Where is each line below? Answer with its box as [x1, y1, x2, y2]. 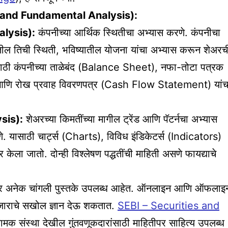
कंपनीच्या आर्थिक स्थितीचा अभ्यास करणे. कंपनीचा [35, 26, 220, 39]
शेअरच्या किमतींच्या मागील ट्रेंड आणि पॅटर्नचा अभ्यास [23, 113, 217, 126]
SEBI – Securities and [118, 199, 219, 212]
